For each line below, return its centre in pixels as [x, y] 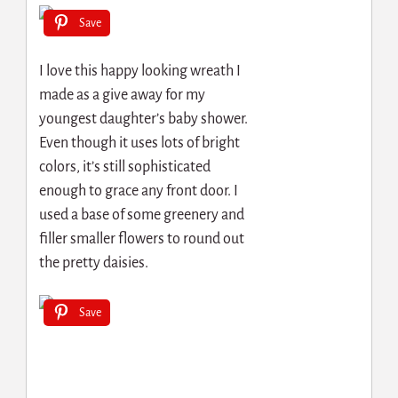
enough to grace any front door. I [138, 191]
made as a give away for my [122, 96]
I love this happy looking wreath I [139, 72]
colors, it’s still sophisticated [124, 167]
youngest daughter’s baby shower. [143, 119]
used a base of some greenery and [141, 215]
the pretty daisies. [93, 263]
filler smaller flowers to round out [141, 239]
